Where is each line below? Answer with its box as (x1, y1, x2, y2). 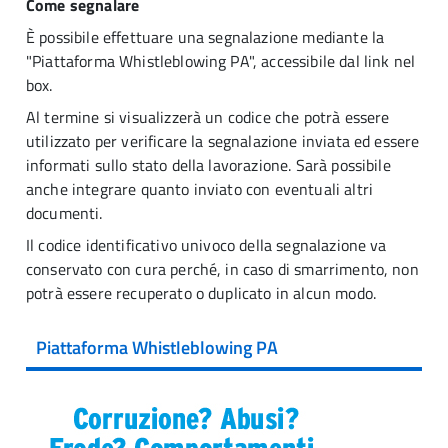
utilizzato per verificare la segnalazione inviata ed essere (26, 129, 420, 153)
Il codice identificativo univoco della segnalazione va (26, 233, 387, 257)
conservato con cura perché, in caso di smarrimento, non (26, 257, 419, 281)
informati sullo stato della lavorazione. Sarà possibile (26, 153, 391, 177)
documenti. (26, 201, 107, 225)
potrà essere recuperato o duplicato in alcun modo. (26, 281, 377, 305)
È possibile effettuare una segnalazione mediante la (26, 25, 385, 49)
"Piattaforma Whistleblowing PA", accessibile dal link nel (26, 49, 416, 73)
